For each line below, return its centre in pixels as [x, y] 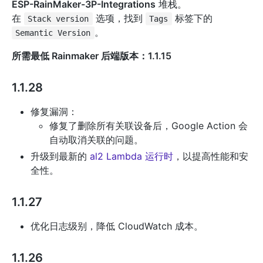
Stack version [58, 19]
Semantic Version [53, 33]
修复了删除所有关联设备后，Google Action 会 [149, 126]
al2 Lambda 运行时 [131, 156]
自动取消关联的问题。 [96, 140]
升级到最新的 [60, 156]
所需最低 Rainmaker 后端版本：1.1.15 [92, 56]
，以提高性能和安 [211, 156]
